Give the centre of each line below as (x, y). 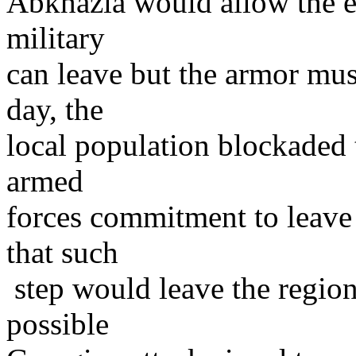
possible (58, 324)
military (56, 38)
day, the (55, 109)
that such (62, 252)
